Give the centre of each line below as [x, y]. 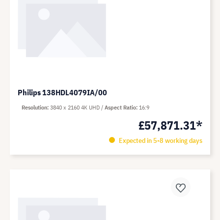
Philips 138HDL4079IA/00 [62, 92]
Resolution [34, 107]
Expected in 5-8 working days [160, 140]
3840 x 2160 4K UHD [76, 107]
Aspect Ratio [120, 107]
